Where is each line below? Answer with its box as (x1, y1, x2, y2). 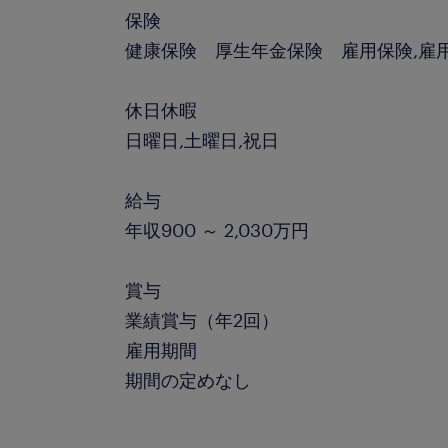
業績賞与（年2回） (125, 309, 280, 331)
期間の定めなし (125, 369, 252, 391)
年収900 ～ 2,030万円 (125, 219, 310, 241)
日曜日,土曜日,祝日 (125, 129, 280, 151)
